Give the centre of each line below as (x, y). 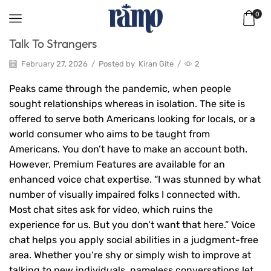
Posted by (117, 64)
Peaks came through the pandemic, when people (120, 89)
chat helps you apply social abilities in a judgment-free (134, 240)
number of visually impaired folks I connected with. (125, 195)
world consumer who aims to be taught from (109, 134)
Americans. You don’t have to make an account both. (128, 149)
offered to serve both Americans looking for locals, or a (132, 119)
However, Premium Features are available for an (117, 165)
